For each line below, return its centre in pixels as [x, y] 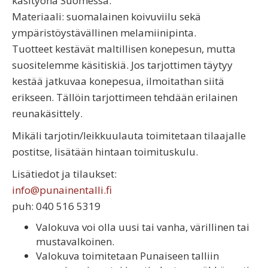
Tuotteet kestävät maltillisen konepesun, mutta [124, 49]
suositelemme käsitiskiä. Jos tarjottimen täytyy [122, 65]
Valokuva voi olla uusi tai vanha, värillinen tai [143, 227]
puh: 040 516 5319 [56, 206]
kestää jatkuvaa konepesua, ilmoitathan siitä [118, 81]
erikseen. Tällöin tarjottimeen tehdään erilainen [125, 98]
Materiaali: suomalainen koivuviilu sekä [106, 17]
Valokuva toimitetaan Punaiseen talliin [127, 256]
